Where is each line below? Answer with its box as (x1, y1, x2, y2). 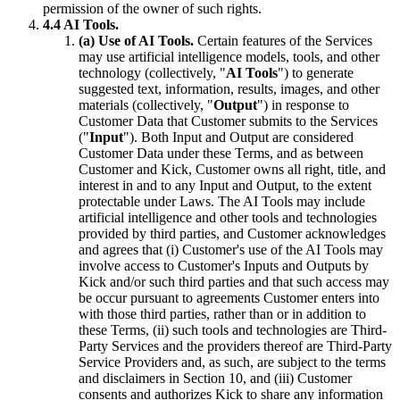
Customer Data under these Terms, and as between (79, 146, 363, 161)
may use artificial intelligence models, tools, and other (79, 49, 379, 64)
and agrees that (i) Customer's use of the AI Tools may (79, 242, 383, 257)
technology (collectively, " (79, 65, 226, 80)
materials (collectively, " (79, 97, 213, 112)
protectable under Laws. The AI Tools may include (79, 194, 365, 209)
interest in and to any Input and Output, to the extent (79, 178, 371, 193)
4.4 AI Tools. (43, 17, 119, 32)
